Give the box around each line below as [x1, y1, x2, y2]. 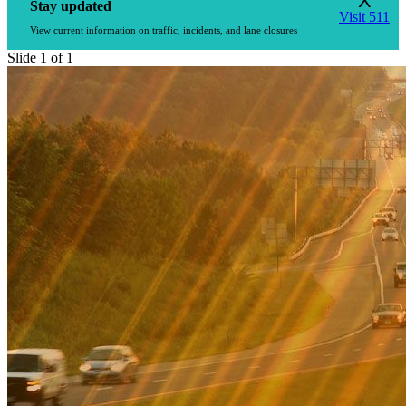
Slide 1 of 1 [7, 50, 73, 66]
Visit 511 [339, 9, 390, 25]
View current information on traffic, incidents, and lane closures [30, 24, 297, 36]
